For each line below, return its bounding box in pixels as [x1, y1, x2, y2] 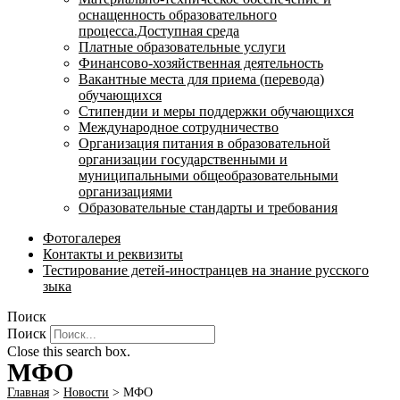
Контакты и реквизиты [43, 246, 183, 262]
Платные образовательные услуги [79, 39, 286, 54]
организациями [79, 184, 172, 199]
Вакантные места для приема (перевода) [79, 71, 324, 87]
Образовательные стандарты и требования [79, 200, 337, 215]
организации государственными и [79, 152, 287, 167]
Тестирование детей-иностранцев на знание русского [43, 262, 369, 278]
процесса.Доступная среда [79, 23, 239, 38]
